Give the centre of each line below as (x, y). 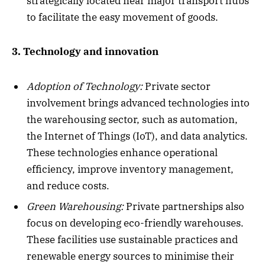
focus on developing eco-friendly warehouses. (135, 223)
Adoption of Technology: (85, 86)
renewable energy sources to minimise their (130, 256)
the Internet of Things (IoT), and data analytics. (137, 136)
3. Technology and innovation (85, 52)
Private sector (177, 86)
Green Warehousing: (75, 207)
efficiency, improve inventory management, (130, 169)
